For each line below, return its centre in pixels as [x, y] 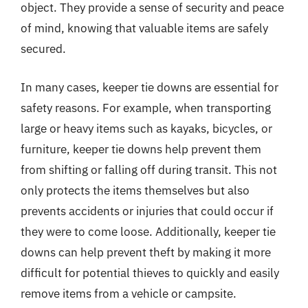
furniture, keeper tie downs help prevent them [141, 149]
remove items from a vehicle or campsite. [129, 293]
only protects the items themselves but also [135, 190]
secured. [43, 49]
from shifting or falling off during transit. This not [149, 169]
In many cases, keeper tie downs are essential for [150, 87]
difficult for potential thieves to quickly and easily [150, 273]
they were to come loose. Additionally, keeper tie [148, 231]
